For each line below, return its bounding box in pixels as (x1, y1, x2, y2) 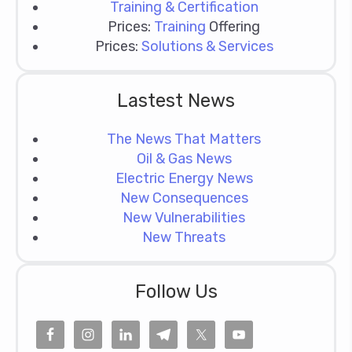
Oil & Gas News (136, 149, 232, 167)
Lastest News (117, 89, 235, 112)
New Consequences (119, 189, 248, 207)
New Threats (142, 228, 225, 246)
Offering (206, 17, 260, 35)
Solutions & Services (141, 37, 273, 55)
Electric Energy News (115, 169, 253, 187)
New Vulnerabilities (123, 208, 245, 226)
